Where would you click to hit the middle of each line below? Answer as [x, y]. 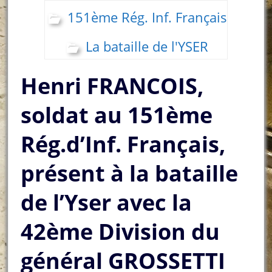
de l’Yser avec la [107, 202]
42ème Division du [121, 231]
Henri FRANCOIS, [112, 86]
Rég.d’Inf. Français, [123, 144]
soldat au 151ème [117, 115]
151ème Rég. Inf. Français [147, 17]
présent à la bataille [130, 173]
